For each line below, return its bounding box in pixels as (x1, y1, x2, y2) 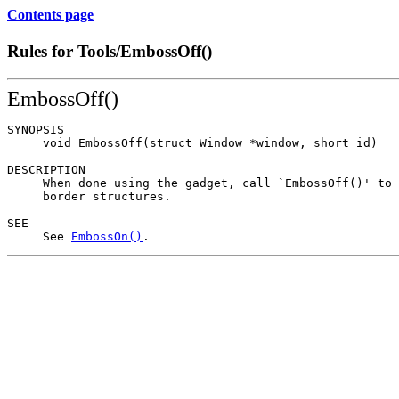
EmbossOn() (71, 229, 142, 243)
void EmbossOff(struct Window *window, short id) (7, 135, 378, 150)
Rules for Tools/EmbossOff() (7, 42, 212, 61)
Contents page (7, 7, 94, 22)
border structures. (7, 189, 171, 203)
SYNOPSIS (7, 122, 64, 136)
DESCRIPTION (7, 162, 85, 176)
